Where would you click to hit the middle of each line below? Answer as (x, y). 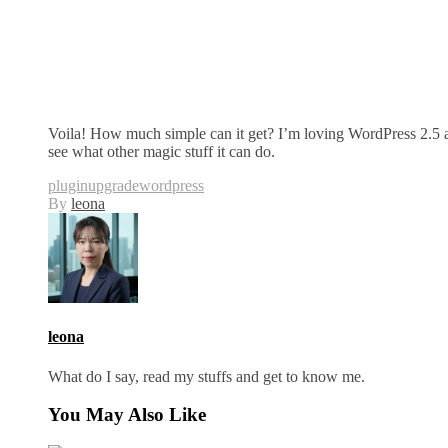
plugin (68, 186)
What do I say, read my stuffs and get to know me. (206, 376)
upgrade (113, 186)
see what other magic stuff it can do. (161, 152)
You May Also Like (127, 415)
